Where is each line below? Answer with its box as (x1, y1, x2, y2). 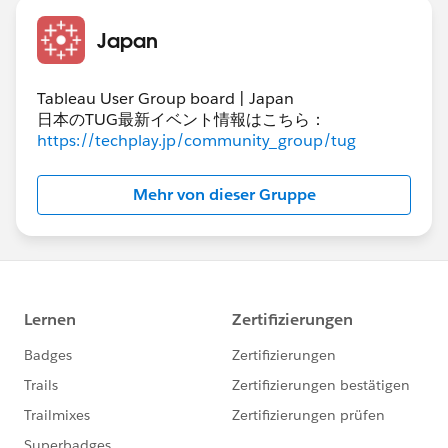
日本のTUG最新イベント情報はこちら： (37, 108, 326, 130)
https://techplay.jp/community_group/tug (37, 129, 356, 151)
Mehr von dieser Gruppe (132, 183, 316, 205)
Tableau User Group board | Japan (37, 87, 294, 109)
